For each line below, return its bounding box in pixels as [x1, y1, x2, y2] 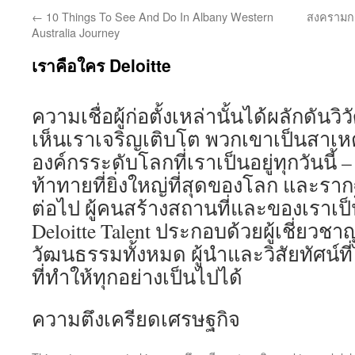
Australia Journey [32, 24, 120, 40]
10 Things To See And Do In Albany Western [43, 8, 273, 25]
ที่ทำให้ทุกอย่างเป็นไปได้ [32, 263, 242, 290]
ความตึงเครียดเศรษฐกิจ [32, 305, 240, 332]
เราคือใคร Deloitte [32, 53, 171, 77]
